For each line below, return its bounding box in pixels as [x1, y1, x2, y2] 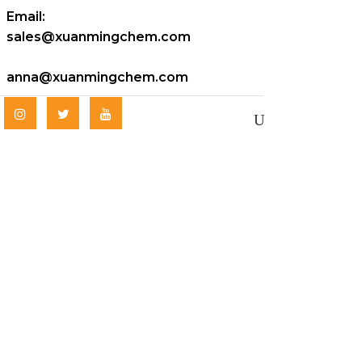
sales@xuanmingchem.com [6, 29, 191, 44]
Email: [6, 9, 45, 24]
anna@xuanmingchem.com [6, 69, 188, 85]
